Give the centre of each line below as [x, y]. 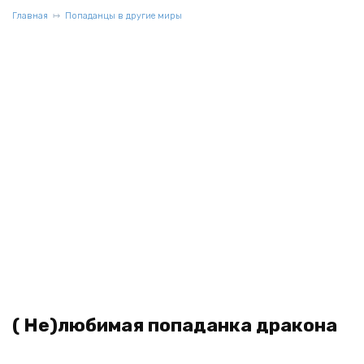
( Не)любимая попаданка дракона [175, 325]
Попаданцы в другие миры [123, 16]
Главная [30, 16]
